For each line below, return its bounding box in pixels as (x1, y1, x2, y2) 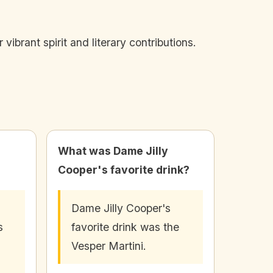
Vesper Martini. (71, 239, 146, 253)
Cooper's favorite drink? (58, 163, 190, 177)
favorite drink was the (71, 221, 179, 234)
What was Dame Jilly (58, 144, 168, 158)
